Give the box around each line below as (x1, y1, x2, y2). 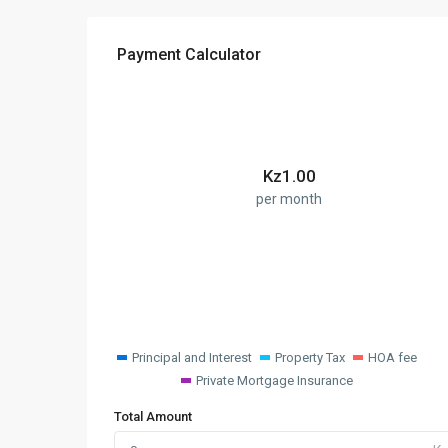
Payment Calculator (117, 45, 261, 65)
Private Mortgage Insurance (195, 373, 353, 389)
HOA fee (367, 350, 417, 366)
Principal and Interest (131, 350, 252, 366)
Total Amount (114, 409, 192, 425)
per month (256, 191, 322, 208)
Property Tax (274, 350, 345, 366)
